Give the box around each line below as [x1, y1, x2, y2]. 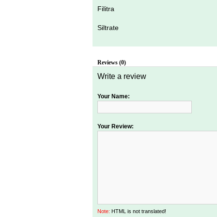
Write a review [97, 72, 146, 80]
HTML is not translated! [110, 208, 166, 214]
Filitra [97, 4, 116, 13]
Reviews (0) [97, 59, 126, 66]
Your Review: [97, 123, 134, 130]
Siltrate [97, 23, 121, 31]
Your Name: [97, 93, 130, 100]
